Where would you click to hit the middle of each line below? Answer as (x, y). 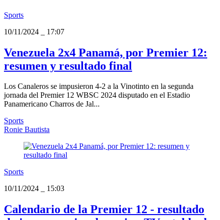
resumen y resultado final (68, 66)
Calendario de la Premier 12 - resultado (104, 209)
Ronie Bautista (27, 130)
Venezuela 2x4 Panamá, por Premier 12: (106, 52)
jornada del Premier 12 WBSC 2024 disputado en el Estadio (97, 95)
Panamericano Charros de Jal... (52, 104)
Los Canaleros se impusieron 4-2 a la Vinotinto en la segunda (99, 86)
